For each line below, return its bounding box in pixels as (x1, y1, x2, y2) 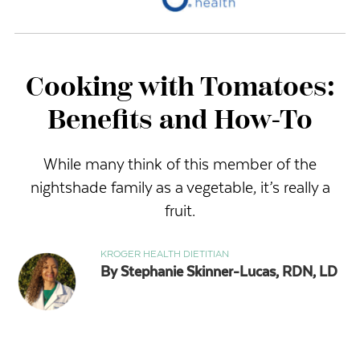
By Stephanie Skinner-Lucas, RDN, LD (100, 264, 338, 280)
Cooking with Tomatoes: (25, 75, 335, 103)
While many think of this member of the (43, 155, 317, 174)
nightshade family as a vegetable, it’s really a (30, 178, 330, 198)
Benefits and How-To (47, 108, 313, 136)
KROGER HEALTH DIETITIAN (100, 248, 230, 260)
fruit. (165, 202, 195, 221)
